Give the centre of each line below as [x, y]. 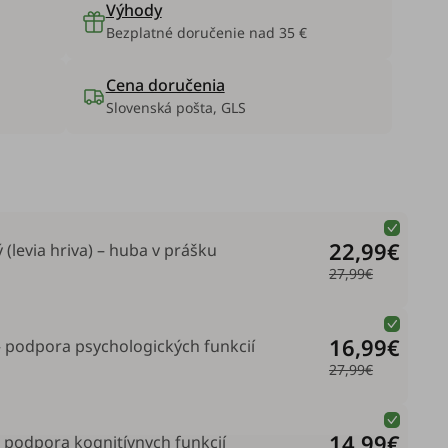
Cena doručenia [165, 85]
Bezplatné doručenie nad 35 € [206, 32]
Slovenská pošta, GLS [175, 107]
